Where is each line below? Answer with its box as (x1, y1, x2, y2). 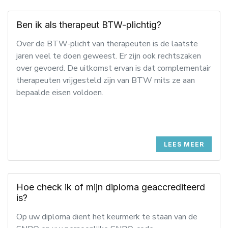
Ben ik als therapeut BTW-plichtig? (16, 19, 161, 30)
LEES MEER (164, 140, 204, 148)
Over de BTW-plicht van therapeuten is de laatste (16, 38, 198, 49)
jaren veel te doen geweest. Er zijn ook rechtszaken (16, 50, 201, 62)
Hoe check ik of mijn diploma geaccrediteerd (16, 182, 205, 192)
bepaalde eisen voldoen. (16, 87, 103, 98)
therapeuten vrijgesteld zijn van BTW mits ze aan (16, 75, 195, 86)
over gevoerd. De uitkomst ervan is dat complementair (16, 63, 211, 74)
